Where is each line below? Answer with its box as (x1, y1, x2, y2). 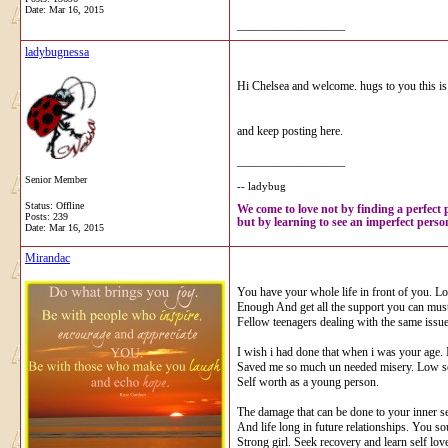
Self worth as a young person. (237, 374, 379, 389)
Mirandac (25, 250, 70, 265)
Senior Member (25, 173, 87, 185)
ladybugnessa (25, 44, 89, 59)
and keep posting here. (237, 123, 343, 138)
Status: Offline (25, 199, 84, 211)
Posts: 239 (25, 210, 68, 222)
